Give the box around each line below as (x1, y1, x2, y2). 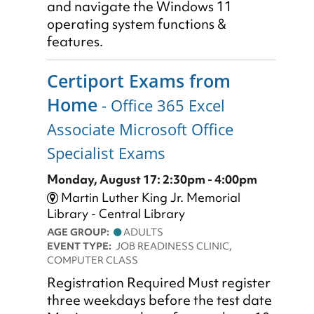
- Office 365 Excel (97, 95, 225, 117)
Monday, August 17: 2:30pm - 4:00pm (47, 171, 257, 188)
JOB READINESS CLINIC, (116, 239, 232, 254)
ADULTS (121, 225, 163, 240)
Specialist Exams (47, 142, 165, 165)
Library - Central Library (47, 205, 185, 222)
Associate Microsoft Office (47, 118, 233, 141)
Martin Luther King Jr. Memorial (58, 189, 240, 206)
